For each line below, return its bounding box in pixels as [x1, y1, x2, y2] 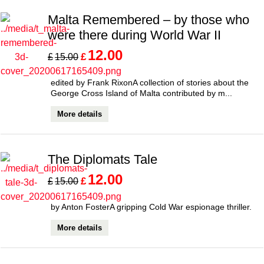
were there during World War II [48, 28, 221, 42]
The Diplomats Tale [48, 152, 157, 167]
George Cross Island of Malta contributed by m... [51, 88, 232, 98]
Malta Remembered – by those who [48, 12, 249, 27]
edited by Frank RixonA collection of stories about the [51, 77, 249, 87]
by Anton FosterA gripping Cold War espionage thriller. [51, 202, 252, 212]
